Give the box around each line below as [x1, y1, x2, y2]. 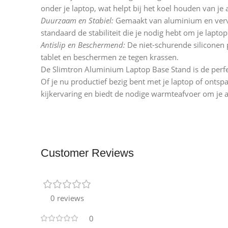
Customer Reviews [41, 147, 134, 160]
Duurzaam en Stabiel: [41, 15, 113, 26]
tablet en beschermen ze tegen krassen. [41, 52, 179, 63]
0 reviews [50, 193, 84, 204]
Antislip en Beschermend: [41, 40, 125, 50]
